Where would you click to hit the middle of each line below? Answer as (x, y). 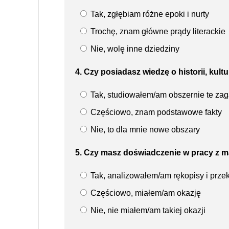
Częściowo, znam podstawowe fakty (155, 112)
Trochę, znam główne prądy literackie (157, 31)
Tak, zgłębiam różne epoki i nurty (149, 14)
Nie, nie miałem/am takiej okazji (147, 210)
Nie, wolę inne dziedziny (134, 49)
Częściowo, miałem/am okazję (145, 193)
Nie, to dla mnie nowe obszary (144, 129)
